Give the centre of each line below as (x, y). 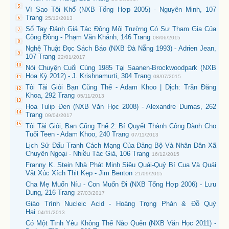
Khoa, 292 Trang (50, 95)
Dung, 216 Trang (50, 192)
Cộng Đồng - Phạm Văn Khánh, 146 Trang (88, 37)
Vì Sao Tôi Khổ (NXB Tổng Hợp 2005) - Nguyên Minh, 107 (121, 9)
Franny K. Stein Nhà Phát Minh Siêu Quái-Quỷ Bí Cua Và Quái (121, 165)
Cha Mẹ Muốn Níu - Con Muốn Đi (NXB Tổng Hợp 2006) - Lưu (121, 184)
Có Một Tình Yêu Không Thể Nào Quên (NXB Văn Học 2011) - (121, 223)
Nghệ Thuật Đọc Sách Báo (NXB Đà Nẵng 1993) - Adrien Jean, (121, 48)
